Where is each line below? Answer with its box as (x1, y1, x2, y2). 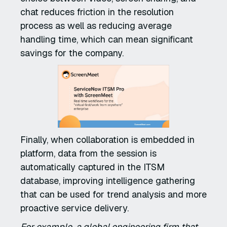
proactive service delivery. (20, 202, 129, 214)
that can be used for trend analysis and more (20, 188, 207, 200)
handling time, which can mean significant (20, 33, 193, 45)
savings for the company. (20, 47, 126, 59)
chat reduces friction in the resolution (20, 6, 174, 18)
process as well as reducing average (20, 19, 172, 31)
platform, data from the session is (20, 147, 157, 159)
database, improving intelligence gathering (20, 174, 195, 186)
